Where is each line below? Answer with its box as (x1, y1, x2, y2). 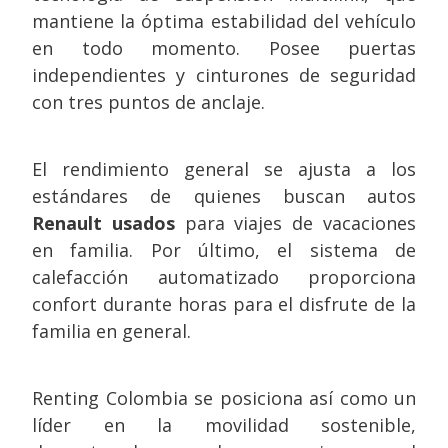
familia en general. (32, 319, 191, 343)
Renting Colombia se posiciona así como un (32, 386, 416, 410)
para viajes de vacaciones (174, 211, 417, 235)
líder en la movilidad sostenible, (32, 413, 416, 437)
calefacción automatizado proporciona (32, 265, 416, 289)
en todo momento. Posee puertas (32, 36, 416, 60)
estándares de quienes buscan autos (32, 184, 416, 208)
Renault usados (32, 211, 175, 235)
